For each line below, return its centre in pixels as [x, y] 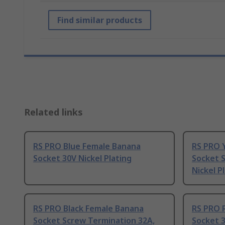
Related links [53, 112]
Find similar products [100, 20]
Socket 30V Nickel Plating [82, 158]
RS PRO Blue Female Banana [87, 146]
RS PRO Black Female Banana [88, 209]
